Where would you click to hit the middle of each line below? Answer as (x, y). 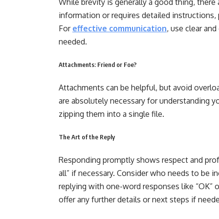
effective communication (120, 28)
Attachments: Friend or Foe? (98, 65)
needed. (73, 42)
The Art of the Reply (87, 137)
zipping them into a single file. (112, 114)
